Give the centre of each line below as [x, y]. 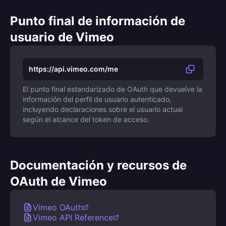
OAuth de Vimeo [59, 181]
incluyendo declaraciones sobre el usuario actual [103, 109]
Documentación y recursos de [98, 165]
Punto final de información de [98, 21]
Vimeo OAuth [58, 207]
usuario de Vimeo [62, 37]
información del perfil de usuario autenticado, [97, 99]
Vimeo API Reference [73, 217]
